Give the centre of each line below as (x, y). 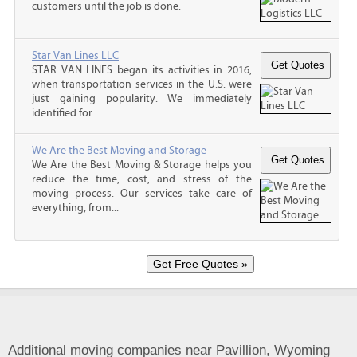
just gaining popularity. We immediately (142, 98)
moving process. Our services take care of (142, 193)
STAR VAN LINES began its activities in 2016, (142, 70)
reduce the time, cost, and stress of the (142, 179)
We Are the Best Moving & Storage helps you (142, 165)
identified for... (66, 113)
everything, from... (75, 208)
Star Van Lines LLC (75, 55)
